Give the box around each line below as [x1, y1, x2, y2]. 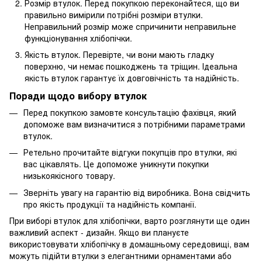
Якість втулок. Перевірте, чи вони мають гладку [25, 49, 214, 61]
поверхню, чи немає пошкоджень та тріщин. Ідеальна [25, 60, 237, 73]
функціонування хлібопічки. [25, 32, 132, 44]
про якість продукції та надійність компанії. [23, 198, 196, 210]
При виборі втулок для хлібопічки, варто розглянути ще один [9, 215, 250, 227]
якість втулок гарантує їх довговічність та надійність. [25, 72, 239, 84]
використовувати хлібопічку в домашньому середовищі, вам [9, 238, 249, 250]
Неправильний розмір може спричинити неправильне [25, 20, 236, 32]
